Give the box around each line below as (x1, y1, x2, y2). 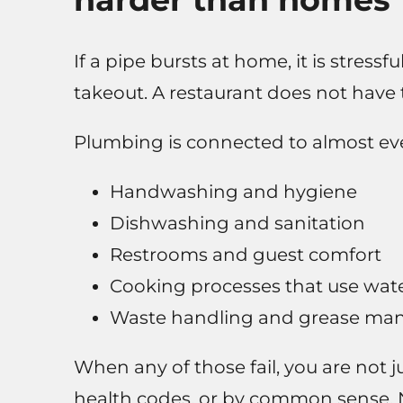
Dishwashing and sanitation (109, 212, 365, 235)
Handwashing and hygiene (109, 181, 357, 203)
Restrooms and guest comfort (109, 244, 381, 266)
